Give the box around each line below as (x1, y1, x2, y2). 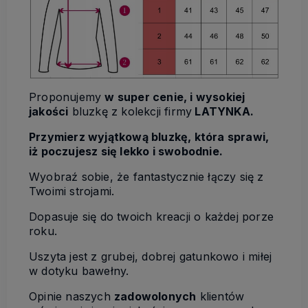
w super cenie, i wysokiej (104, 89, 245, 104)
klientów (196, 289, 245, 303)
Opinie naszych (29, 289, 114, 303)
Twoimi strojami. (29, 184, 115, 198)
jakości (29, 104, 69, 118)
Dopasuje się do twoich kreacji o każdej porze (29, 209, 274, 223)
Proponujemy (29, 89, 105, 104)
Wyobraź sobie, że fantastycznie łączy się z (29, 169, 264, 184)
